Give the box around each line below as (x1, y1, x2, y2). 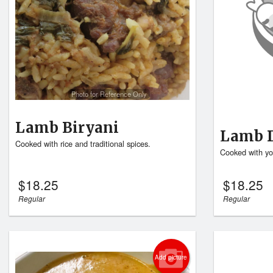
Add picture (155, 253, 188, 261)
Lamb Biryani (15, 118, 119, 138)
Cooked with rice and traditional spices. (15, 138, 151, 150)
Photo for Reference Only (71, 88, 147, 99)
